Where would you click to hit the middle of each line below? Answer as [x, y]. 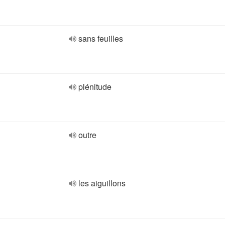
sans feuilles [101, 38]
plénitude [95, 87]
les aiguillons [102, 183]
